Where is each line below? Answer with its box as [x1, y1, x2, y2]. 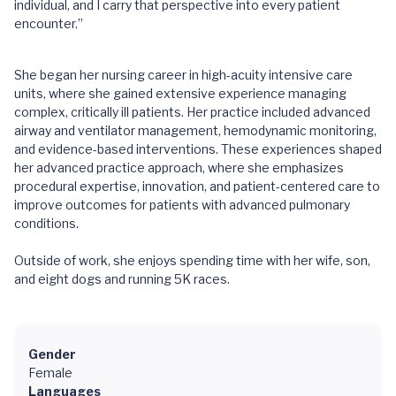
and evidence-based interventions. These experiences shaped [14, 141, 382, 156]
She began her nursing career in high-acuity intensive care [14, 67, 353, 82]
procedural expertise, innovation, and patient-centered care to [14, 179, 380, 194]
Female [28, 365, 72, 380]
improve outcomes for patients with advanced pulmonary [14, 197, 350, 212]
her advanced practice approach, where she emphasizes [14, 160, 344, 175]
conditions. [14, 216, 79, 231]
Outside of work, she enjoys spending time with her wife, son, [14, 253, 370, 268]
